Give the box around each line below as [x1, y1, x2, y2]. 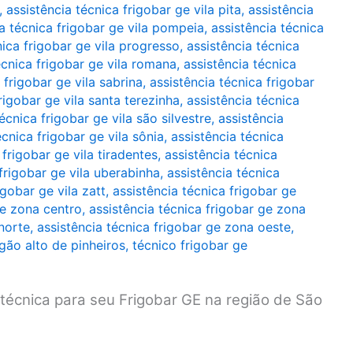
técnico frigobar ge [132, 237, 247, 253]
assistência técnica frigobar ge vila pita [6, 2, 241, 17]
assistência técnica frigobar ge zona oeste [37, 219, 291, 235]
